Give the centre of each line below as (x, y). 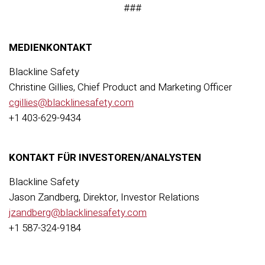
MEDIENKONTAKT (51, 48)
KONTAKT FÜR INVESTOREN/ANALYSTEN (105, 158)
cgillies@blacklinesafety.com (71, 103)
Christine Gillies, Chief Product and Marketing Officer (120, 87)
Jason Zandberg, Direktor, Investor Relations (104, 197)
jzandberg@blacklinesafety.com (78, 213)
